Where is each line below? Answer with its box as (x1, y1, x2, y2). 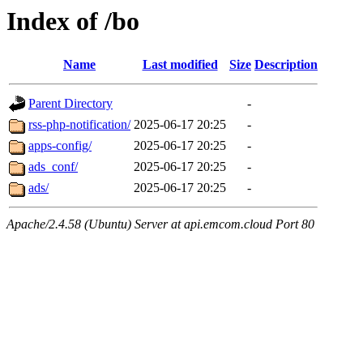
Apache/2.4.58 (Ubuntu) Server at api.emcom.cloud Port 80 (6, 217, 314, 232)
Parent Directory (28, 96, 113, 111)
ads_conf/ (28, 160, 78, 174)
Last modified (142, 58, 218, 72)
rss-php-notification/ (28, 117, 130, 132)
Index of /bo (6, 6, 139, 36)
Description (254, 58, 318, 72)
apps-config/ (28, 139, 92, 153)
